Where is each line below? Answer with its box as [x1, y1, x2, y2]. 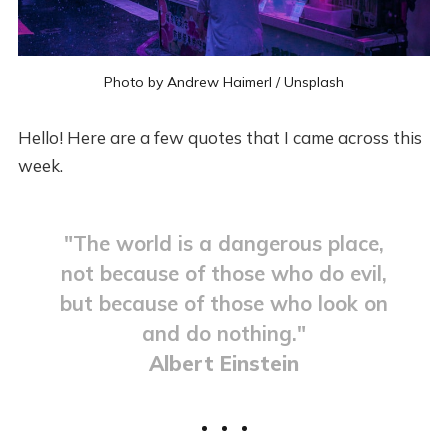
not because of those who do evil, [61, 259, 387, 286]
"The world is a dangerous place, [64, 229, 384, 256]
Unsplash [284, 72, 344, 91]
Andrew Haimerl [167, 72, 272, 91]
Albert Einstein [149, 349, 299, 376]
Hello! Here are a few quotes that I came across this [17, 126, 422, 148]
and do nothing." [142, 319, 306, 346]
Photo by [104, 72, 167, 91]
